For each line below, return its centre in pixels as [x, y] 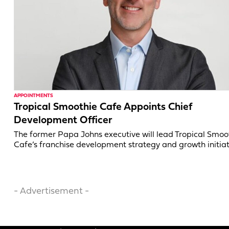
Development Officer [63, 120]
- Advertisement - [51, 191]
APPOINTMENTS [33, 96]
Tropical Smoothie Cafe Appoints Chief [103, 107]
